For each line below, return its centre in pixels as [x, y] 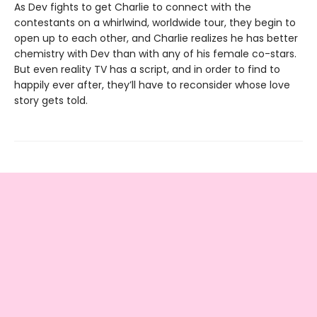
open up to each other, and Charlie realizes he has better [156, 39]
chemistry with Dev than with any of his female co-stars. [155, 54]
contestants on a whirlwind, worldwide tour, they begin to [155, 23]
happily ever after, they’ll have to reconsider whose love [152, 85]
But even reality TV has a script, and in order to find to [147, 70]
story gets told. [51, 101]
